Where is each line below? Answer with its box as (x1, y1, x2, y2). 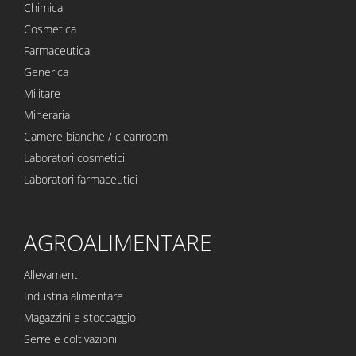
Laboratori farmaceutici (24, 172, 137, 188)
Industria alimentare (24, 288, 123, 304)
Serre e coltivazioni (24, 331, 117, 347)
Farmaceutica (24, 43, 90, 59)
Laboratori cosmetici (24, 150, 125, 166)
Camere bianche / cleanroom (24, 129, 168, 145)
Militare (24, 86, 60, 102)
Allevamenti (24, 267, 80, 283)
